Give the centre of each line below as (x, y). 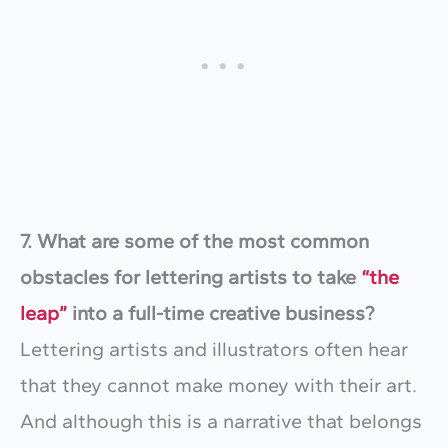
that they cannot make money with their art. (218, 384)
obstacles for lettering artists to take (190, 276)
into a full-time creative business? (220, 312)
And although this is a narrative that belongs (221, 420)
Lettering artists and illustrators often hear (214, 348)
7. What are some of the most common (194, 240)
